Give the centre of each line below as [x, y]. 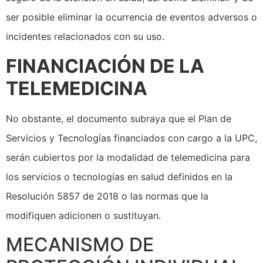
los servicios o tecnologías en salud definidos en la [119, 176]
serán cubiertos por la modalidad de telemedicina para [128, 157]
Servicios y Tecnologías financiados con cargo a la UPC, [131, 138]
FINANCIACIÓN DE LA [105, 66]
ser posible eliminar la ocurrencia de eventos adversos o [131, 17]
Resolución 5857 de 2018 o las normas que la [107, 196]
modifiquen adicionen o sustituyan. [83, 215]
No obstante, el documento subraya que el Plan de [119, 118]
